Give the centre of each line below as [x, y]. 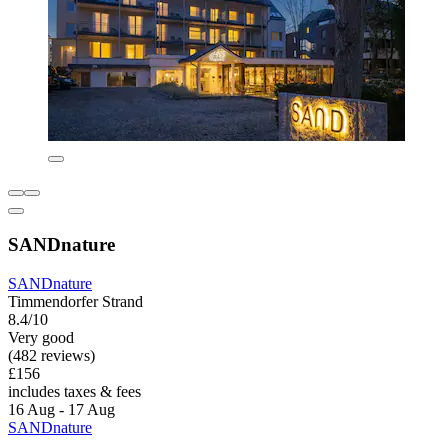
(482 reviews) [51, 355]
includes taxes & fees [74, 391]
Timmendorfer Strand [75, 301]
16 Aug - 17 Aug [61, 409]
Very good [41, 337]
